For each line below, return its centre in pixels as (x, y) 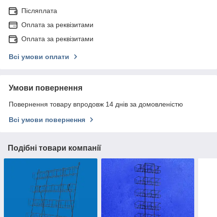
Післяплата (39, 10)
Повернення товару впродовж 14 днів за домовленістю (96, 104)
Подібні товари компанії (54, 148)
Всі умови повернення (47, 119)
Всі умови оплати (39, 56)
